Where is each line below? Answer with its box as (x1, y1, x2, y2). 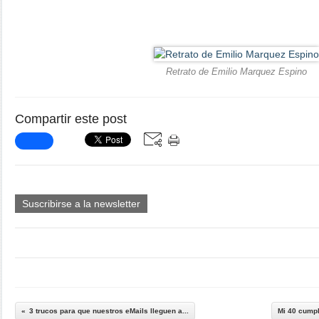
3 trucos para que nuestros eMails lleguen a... (29, 307, 189, 315)
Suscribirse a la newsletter (22, 198, 140, 209)
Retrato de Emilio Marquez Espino (166, 67, 307, 77)
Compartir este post (15, 112, 127, 126)
